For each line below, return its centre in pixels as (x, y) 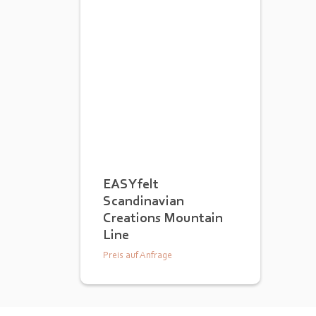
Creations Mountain (163, 217)
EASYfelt (131, 183)
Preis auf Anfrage (138, 255)
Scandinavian (144, 200)
